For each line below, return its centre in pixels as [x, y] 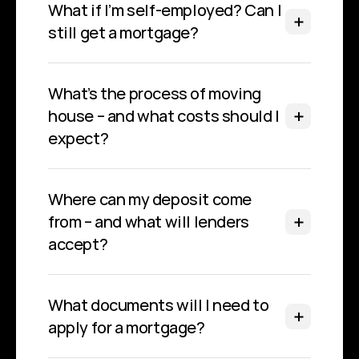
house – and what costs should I [164, 116]
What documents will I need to [159, 305]
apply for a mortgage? [127, 327]
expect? [79, 138]
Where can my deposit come [150, 199]
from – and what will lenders [149, 222]
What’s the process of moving [155, 93]
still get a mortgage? [123, 32]
